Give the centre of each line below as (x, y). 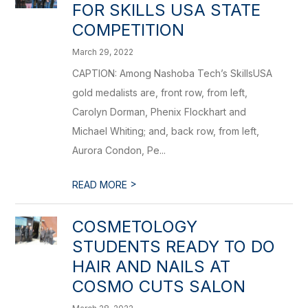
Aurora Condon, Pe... (119, 150)
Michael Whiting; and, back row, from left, (166, 131)
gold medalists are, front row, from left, (160, 92)
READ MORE (101, 185)
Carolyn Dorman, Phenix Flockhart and (159, 112)
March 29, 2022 (103, 52)
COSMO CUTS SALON (159, 286)
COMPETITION (129, 30)
